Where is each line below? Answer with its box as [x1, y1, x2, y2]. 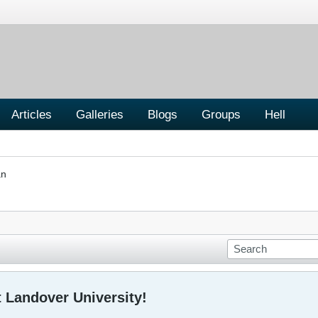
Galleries [76, 106, 124, 121]
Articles [11, 106, 52, 121]
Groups [202, 106, 241, 121]
